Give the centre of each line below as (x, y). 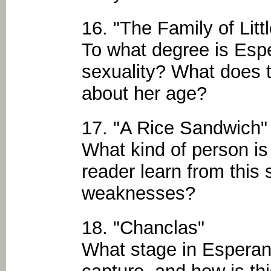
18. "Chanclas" (143, 228)
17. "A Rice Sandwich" (175, 128)
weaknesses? (139, 193)
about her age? (144, 93)
